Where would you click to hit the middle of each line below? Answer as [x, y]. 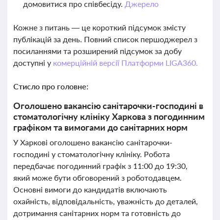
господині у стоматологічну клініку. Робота [92, 154]
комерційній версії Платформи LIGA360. [125, 63]
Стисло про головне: [51, 86]
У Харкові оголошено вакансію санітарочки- [93, 142]
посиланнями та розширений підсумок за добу [97, 51]
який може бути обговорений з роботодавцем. [97, 178]
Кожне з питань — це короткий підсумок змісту [99, 27]
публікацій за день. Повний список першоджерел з [105, 39]
